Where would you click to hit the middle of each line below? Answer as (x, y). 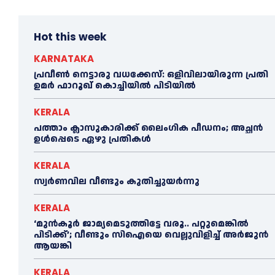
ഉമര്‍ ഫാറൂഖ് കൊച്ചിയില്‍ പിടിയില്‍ (115, 85)
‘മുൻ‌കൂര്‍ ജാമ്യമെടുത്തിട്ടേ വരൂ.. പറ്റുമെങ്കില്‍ (141, 223)
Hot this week (70, 37)
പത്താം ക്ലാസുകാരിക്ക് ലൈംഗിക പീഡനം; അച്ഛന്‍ (148, 128)
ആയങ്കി (53, 246)
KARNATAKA (64, 58)
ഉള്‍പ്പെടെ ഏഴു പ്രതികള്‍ (92, 139)
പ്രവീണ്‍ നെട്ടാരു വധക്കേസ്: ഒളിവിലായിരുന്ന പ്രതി (151, 74)
